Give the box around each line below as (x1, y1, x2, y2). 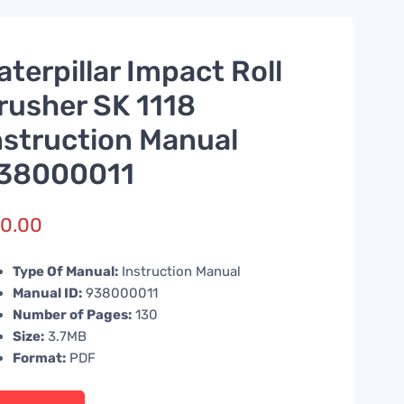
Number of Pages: (13, 306, 133, 323)
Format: (13, 349, 67, 366)
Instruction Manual (118, 262, 242, 280)
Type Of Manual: (13, 262, 119, 280)
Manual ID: (13, 284, 83, 301)
